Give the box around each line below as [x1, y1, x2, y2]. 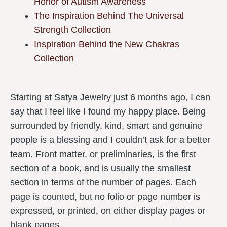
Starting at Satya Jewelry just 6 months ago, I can [10, 92, 210, 102]
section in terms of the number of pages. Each [10, 177, 196, 187]
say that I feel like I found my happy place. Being [10, 106, 206, 117]
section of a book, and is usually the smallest [10, 163, 191, 173]
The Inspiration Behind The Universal [34, 11, 184, 21]
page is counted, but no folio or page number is [10, 192, 200, 202]
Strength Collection [34, 25, 111, 35]
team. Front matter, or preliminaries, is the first [10, 149, 196, 159]
